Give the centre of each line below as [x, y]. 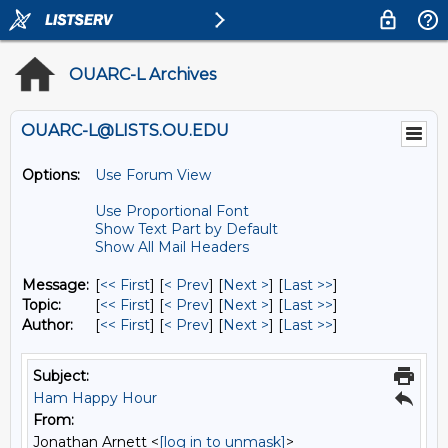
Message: [55, 285]
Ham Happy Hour [95, 398]
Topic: [41, 305]
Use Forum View [153, 175]
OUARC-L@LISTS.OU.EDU [125, 130]
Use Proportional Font [172, 211]
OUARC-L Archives [142, 74]
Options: [51, 175]
